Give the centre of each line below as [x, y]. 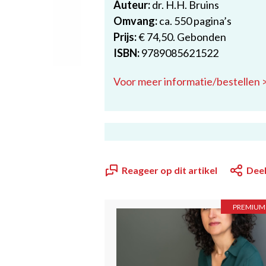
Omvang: [135, 21]
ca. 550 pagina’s [194, 21]
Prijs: [125, 37]
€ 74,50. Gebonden [181, 37]
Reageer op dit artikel [170, 170]
